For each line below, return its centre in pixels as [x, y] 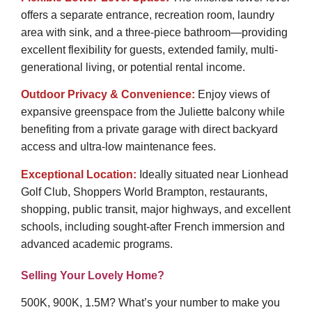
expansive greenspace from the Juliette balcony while [153, 112]
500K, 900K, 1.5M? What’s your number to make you [150, 303]
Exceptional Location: [79, 174]
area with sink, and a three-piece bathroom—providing [154, 32]
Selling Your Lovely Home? [93, 275]
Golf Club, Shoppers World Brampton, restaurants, [144, 192]
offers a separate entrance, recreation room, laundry [148, 15]
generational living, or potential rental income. [133, 67]
